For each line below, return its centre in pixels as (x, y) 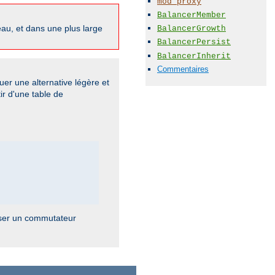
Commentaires (183, 69)
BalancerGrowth (192, 29)
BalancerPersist (194, 42)
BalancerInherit (194, 56)
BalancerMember (192, 15)
